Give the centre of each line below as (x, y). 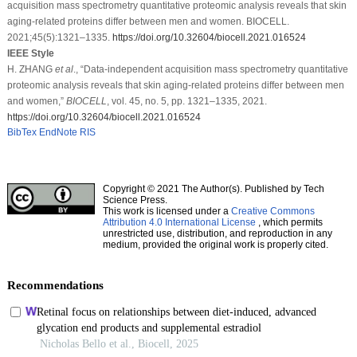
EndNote (58, 132)
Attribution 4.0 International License (179, 222)
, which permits (289, 222)
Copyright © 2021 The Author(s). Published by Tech (213, 188)
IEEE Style (30, 53)
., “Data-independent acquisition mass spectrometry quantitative (210, 69)
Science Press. (135, 200)
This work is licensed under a (167, 211)
